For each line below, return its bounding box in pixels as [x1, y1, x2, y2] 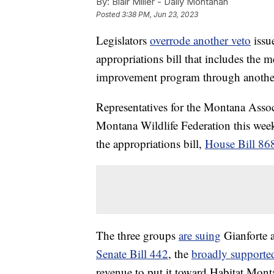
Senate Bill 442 [96, 246, 168, 262]
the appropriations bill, [96, 136, 205, 152]
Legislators [96, 32, 150, 48]
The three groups [96, 228, 179, 243]
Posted [96, 10, 122, 20]
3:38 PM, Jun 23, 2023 [122, 10, 198, 20]
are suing [179, 228, 221, 243]
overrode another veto [150, 32, 251, 48]
